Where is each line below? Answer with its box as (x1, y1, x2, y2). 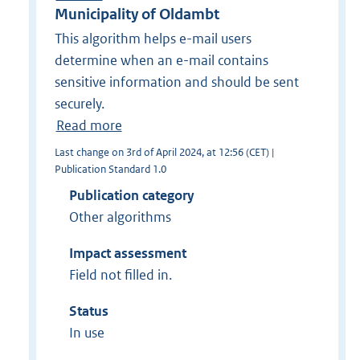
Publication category (68, 186, 194, 204)
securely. (54, 94, 104, 112)
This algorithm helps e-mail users (54, 29, 252, 47)
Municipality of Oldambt (54, 5, 219, 24)
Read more (55, 116, 122, 134)
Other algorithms (68, 207, 171, 226)
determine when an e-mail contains (54, 51, 268, 69)
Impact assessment (68, 243, 186, 262)
